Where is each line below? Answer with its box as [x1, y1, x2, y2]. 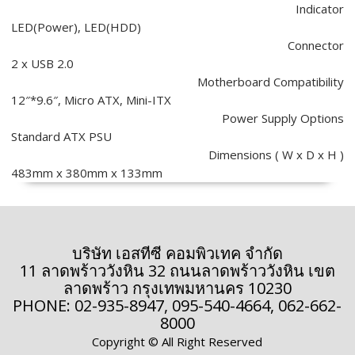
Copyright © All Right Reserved [92, 334, 263, 350]
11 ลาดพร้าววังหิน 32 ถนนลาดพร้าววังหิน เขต [19, 260, 335, 282]
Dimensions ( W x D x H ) [208, 147, 345, 163]
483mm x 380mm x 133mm [10, 165, 162, 181]
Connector [288, 37, 345, 54]
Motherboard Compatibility [197, 74, 345, 90]
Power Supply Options [222, 110, 345, 127]
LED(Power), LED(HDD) [10, 19, 141, 36]
